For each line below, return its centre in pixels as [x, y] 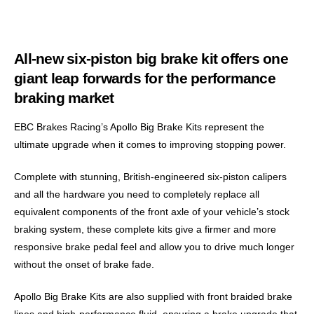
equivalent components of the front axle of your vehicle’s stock [152, 212]
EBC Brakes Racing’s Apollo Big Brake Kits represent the [139, 127]
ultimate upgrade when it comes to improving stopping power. [150, 144]
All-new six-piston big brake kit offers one [151, 59]
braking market [64, 98]
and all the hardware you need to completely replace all [137, 194]
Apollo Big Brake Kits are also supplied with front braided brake [153, 296]
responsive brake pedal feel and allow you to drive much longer [154, 247]
